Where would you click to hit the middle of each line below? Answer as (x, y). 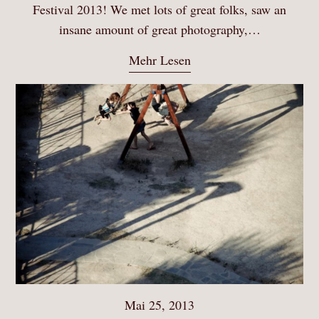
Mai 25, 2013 (159, 305)
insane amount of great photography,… (159, 29)
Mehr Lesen (159, 59)
